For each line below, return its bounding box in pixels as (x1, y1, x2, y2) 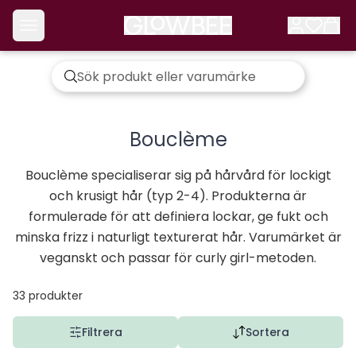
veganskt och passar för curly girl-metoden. (40, 249, 316, 267)
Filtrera (81, 324, 122, 340)
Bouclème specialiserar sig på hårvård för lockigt (25, 166, 331, 184)
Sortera (245, 324, 289, 340)
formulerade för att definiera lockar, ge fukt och (28, 207, 328, 226)
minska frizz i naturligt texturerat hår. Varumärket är (14, 228, 342, 246)
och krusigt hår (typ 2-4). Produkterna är (49, 187, 307, 205)
